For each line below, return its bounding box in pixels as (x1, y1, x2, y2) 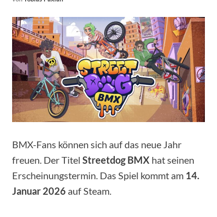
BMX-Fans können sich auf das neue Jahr (12, 138, 182, 150)
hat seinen (150, 154, 194, 166)
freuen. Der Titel (12, 154, 82, 166)
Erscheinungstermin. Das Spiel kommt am (12, 169, 186, 181)
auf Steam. (66, 185, 111, 197)
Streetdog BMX (82, 154, 150, 166)
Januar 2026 (12, 185, 66, 197)
